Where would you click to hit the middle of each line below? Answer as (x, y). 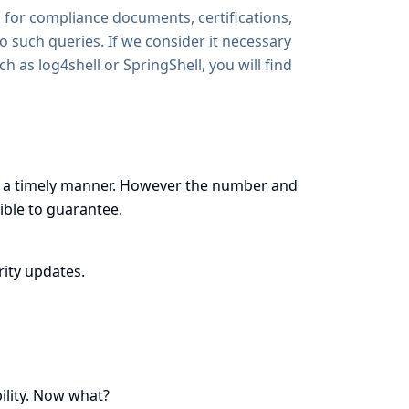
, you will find (246, 65)
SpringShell (162, 65)
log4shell (69, 65)
